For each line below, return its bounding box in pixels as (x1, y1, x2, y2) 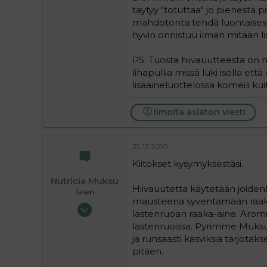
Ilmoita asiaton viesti (153, 106, 246, 117)
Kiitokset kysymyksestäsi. (132, 157, 243, 169)
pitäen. (132, 245, 163, 257)
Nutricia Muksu (50, 175, 119, 187)
